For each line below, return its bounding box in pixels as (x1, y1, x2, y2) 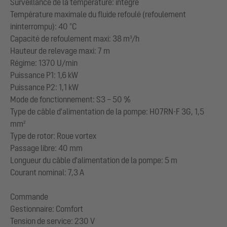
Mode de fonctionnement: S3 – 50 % (10, 94, 131, 104)
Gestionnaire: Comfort (10, 204, 83, 213)
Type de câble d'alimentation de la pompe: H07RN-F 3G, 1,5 (10, 106, 204, 116)
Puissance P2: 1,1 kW (10, 82, 79, 92)
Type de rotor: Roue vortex (10, 131, 96, 140)
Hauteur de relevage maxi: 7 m (10, 46, 110, 55)
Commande (10, 192, 48, 201)
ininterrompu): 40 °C (10, 21, 77, 31)
